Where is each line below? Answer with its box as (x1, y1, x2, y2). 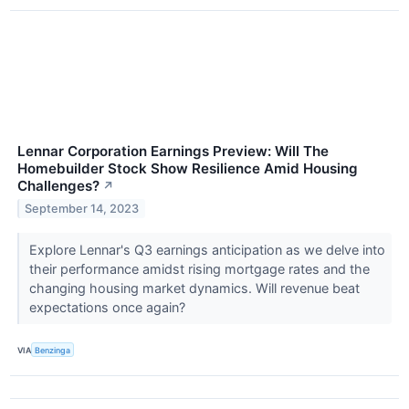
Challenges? (17, 176, 100, 194)
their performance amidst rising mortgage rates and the (28, 260, 370, 277)
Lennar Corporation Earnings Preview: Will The (17, 142, 329, 160)
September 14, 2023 (25, 201, 140, 215)
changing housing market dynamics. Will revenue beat (28, 279, 360, 296)
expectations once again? (28, 299, 189, 315)
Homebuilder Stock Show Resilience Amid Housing (17, 159, 358, 177)
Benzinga (35, 344, 71, 355)
